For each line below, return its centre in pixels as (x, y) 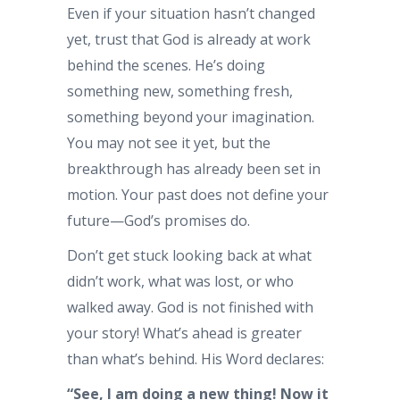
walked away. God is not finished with (190, 307)
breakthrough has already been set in (194, 169)
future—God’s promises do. (158, 221)
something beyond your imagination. (191, 117)
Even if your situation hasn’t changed (191, 13)
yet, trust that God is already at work (189, 39)
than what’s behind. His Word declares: (196, 359)
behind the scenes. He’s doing (166, 65)
